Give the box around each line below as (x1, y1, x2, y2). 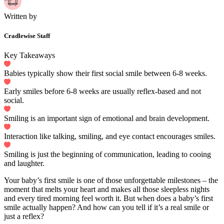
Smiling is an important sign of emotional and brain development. (4, 113, 209, 122)
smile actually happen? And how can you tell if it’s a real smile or (4, 202, 209, 211)
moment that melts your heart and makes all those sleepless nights (4, 184, 209, 193)
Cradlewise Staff (4, 31, 50, 39)
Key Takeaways (4, 50, 55, 59)
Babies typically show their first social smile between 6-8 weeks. (4, 68, 207, 77)
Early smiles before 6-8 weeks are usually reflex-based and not (4, 86, 201, 95)
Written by (4, 11, 37, 20)
